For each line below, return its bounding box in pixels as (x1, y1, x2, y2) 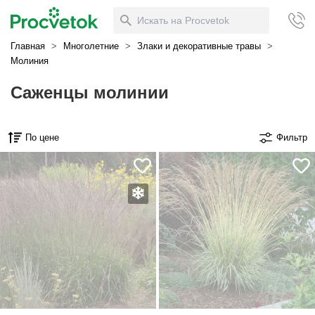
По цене (25, 132, 59, 143)
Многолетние (63, 41, 119, 51)
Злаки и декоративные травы (137, 41, 261, 51)
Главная (11, 41, 45, 51)
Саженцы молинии (11, 83, 169, 102)
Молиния (11, 56, 49, 66)
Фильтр (276, 132, 308, 143)
